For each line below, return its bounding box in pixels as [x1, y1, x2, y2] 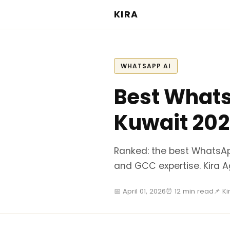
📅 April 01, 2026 [114, 186, 166, 196]
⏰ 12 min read [166, 186, 214, 196]
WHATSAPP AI [121, 62, 171, 70]
